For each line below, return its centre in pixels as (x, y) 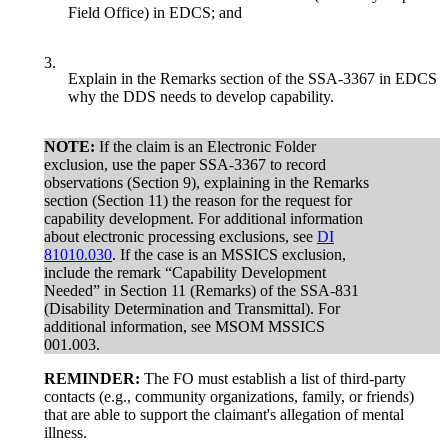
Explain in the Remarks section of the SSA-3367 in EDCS (252, 78)
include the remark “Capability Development (185, 272)
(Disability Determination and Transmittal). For (192, 308)
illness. (65, 432)
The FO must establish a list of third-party (273, 378)
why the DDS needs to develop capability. (201, 96)
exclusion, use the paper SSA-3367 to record (185, 164)
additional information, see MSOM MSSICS (184, 326)
